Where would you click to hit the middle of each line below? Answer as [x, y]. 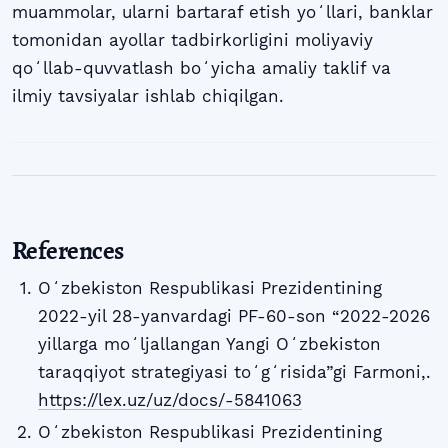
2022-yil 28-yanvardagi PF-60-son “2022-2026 [233, 315]
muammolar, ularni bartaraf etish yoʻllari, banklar [222, 12]
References [68, 250]
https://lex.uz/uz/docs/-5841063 [169, 399]
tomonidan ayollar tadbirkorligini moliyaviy [192, 40]
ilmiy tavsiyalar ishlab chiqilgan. [148, 96]
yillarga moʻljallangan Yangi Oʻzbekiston [209, 343]
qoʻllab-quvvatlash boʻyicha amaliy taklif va [201, 68]
